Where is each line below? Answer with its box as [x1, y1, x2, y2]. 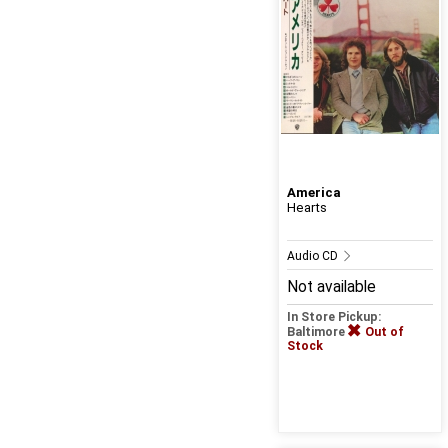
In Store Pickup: [286, 310, 382, 325]
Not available [286, 278, 376, 297]
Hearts [286, 200, 327, 216]
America [286, 185, 341, 201]
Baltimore [286, 325, 348, 340]
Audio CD [286, 249, 341, 264]
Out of [364, 325, 404, 340]
